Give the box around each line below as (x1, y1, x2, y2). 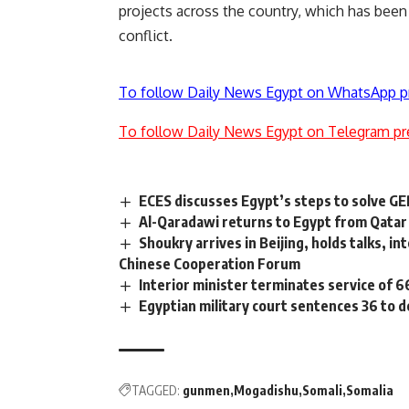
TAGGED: (131, 383, 180, 399)
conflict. (119, 26, 173, 45)
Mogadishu (234, 383, 299, 399)
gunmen (183, 383, 230, 399)
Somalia (346, 383, 393, 399)
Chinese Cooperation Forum (119, 254, 300, 273)
